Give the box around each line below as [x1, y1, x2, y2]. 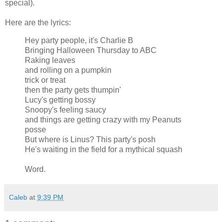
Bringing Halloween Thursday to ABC [25, 46, 157, 55]
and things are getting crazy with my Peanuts [25, 115, 181, 124]
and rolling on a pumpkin [25, 65, 111, 74]
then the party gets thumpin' [25, 85, 121, 94]
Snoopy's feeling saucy [25, 105, 106, 114]
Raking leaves [25, 55, 75, 64]
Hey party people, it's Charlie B [25, 36, 133, 45]
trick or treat [25, 75, 65, 84]
